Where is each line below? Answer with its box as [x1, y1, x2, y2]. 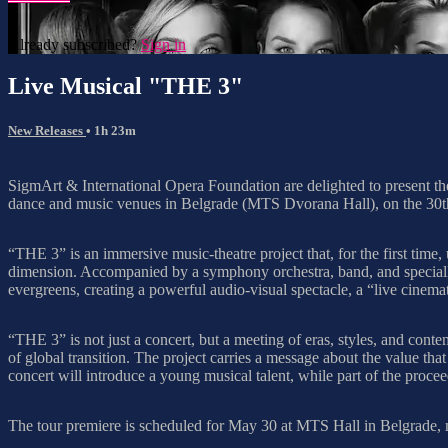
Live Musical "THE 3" [8, 73, 243, 100]
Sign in [141, 35, 186, 53]
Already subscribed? [8, 35, 141, 53]
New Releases [8, 122, 86, 138]
